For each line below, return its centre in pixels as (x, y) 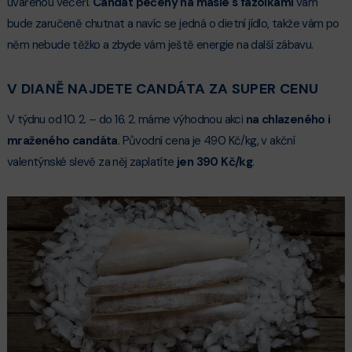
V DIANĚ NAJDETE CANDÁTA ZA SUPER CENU (163, 89)
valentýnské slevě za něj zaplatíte (92, 162)
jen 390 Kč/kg (214, 162)
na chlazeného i (288, 120)
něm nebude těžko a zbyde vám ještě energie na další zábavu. (160, 45)
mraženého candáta (62, 141)
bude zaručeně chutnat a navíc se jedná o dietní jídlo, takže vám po (173, 24)
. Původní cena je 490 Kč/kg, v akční (206, 141)
